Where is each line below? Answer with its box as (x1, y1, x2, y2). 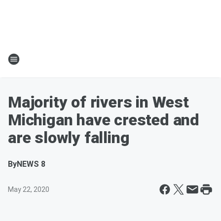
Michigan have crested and (8, 110, 199, 129)
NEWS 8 (17, 159, 45, 169)
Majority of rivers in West (8, 93, 189, 111)
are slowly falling (8, 128, 130, 147)
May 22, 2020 (8, 185, 49, 193)
